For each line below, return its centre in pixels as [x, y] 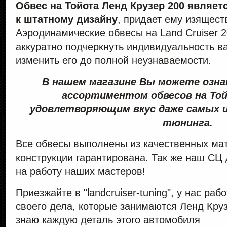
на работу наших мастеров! [82, 171]
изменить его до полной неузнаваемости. [113, 60]
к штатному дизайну [67, 19]
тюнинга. [189, 122]
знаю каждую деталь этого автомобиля [108, 220]
